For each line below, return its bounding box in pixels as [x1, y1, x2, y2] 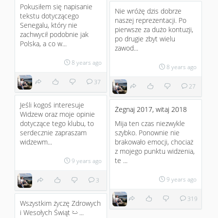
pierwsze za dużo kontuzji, [115, 25, 193, 34]
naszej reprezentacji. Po [115, 16, 186, 25]
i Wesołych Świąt [20, 208, 72, 217]
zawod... [115, 43, 138, 53]
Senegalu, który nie [20, 20, 77, 30]
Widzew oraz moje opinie [20, 109, 95, 119]
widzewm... [20, 137, 52, 146]
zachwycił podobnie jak [20, 30, 89, 39]
